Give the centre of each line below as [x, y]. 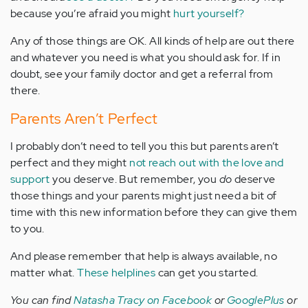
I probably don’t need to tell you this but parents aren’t [145, 146]
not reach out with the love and [205, 163]
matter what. [44, 273]
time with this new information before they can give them [154, 212]
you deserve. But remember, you [134, 179]
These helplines [117, 273]
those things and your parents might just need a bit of [144, 196]
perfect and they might [69, 163]
